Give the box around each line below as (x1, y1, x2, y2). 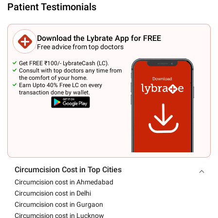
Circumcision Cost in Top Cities (15, 165, 122, 174)
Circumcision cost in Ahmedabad (15, 178, 113, 186)
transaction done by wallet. (19, 89, 90, 96)
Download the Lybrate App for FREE (37, 33, 161, 43)
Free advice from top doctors (37, 42, 124, 51)
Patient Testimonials (7, 1, 96, 13)
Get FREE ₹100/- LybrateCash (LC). (19, 60, 109, 67)
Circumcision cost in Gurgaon (15, 200, 103, 208)
